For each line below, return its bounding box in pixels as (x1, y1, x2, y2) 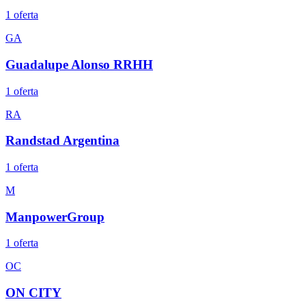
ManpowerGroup (5, 209, 105, 224)
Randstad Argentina (5, 133, 120, 148)
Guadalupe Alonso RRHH (5, 57, 153, 72)
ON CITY (5, 286, 61, 301)
